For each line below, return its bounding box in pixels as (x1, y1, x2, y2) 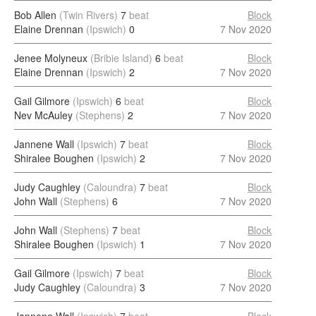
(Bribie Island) (90, 51, 152, 65)
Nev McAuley (14, 108, 73, 122)
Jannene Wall (14, 137, 74, 151)
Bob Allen (14, 8, 56, 22)
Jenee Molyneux (14, 51, 87, 65)
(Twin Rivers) (59, 8, 118, 22)
